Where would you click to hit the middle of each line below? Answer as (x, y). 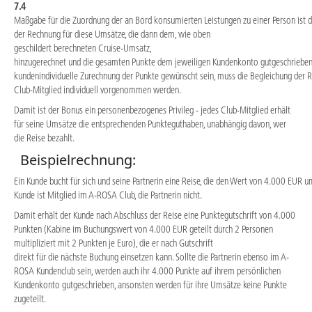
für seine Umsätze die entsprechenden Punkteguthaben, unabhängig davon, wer (150, 124)
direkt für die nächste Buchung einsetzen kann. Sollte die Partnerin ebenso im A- (151, 257)
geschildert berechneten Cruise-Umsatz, (83, 48)
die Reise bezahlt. (44, 138)
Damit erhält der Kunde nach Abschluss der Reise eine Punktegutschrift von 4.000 (155, 216)
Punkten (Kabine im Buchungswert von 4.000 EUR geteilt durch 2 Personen (143, 229)
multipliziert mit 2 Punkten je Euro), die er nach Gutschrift (114, 243)
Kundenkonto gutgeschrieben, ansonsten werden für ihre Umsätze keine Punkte (150, 285)
